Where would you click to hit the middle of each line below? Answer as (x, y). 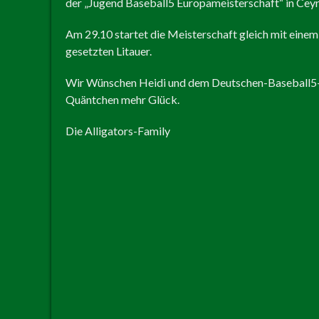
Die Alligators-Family (118, 130)
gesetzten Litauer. (109, 51)
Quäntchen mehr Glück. (122, 99)
